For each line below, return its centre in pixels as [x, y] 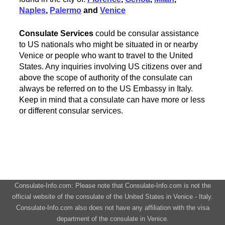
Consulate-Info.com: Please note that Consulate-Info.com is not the [113, 185]
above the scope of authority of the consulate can [106, 77]
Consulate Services [57, 33]
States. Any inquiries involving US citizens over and [111, 66]
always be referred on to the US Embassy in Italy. [106, 88]
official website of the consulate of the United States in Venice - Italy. [113, 196]
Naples [33, 10]
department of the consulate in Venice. [113, 218]
